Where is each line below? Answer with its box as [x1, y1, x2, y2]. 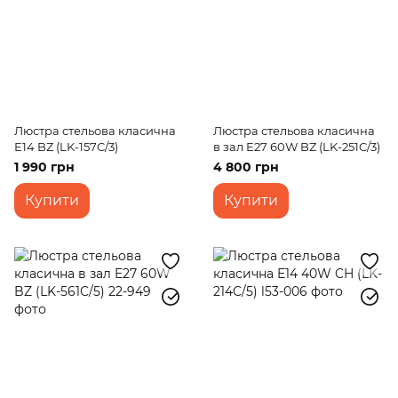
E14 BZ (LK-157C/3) [14, 139, 118, 154]
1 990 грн [14, 159, 75, 175]
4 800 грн [213, 159, 279, 175]
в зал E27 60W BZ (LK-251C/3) [213, 139, 380, 154]
